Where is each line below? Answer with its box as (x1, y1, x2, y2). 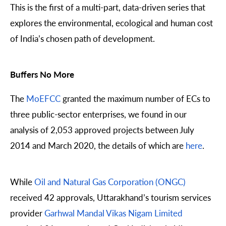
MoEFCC (26, 92, 61, 105)
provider (10, 206, 44, 219)
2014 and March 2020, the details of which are (10, 139, 186, 152)
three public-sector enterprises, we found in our (10, 108, 187, 121)
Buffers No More (10, 68, 74, 81)
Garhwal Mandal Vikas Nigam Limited (44, 206, 183, 219)
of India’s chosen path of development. (10, 32, 155, 44)
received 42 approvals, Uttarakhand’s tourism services (10, 191, 211, 203)
